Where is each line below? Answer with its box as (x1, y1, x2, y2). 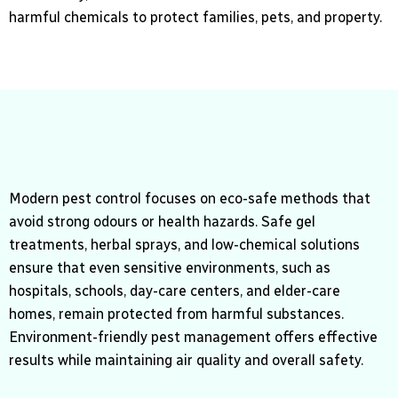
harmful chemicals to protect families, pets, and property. (9, 9, 382, 27)
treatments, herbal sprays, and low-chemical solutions (9, 236, 360, 254)
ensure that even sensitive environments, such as (9, 259, 330, 277)
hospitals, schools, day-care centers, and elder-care (9, 283, 340, 300)
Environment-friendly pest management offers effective (9, 329, 378, 346)
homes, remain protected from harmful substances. (9, 306, 344, 323)
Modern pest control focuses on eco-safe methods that (9, 190, 370, 208)
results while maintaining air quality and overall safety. (9, 352, 363, 370)
